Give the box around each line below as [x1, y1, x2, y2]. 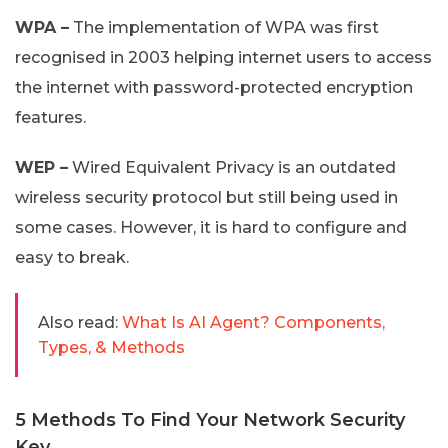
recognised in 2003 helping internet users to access [15, 47, 432, 67]
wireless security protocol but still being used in [15, 187, 398, 207]
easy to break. [15, 247, 129, 267]
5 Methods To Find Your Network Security [15, 408, 405, 431]
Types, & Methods [38, 337, 185, 357]
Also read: [38, 312, 118, 332]
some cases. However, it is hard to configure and [15, 217, 407, 237]
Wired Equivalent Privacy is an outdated [68, 157, 396, 177]
